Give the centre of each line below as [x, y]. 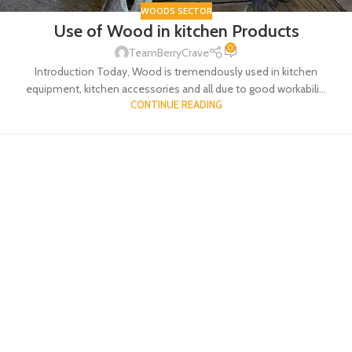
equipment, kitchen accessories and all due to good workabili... [176, 88]
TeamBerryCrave [169, 53]
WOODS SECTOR [176, 11]
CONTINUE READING [176, 104]
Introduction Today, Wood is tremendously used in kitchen [176, 71]
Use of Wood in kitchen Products [176, 31]
